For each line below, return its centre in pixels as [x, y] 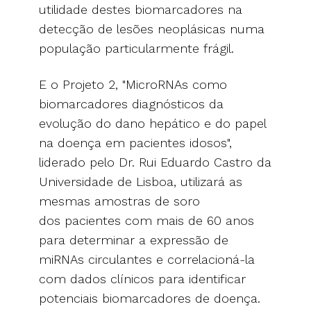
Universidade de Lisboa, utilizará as [141, 181]
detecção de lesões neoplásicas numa [152, 28]
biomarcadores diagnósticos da [131, 103]
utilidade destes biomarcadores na [141, 9]
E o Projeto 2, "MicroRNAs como [133, 84]
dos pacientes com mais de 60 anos [146, 220]
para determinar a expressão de [134, 239]
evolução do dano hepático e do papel [152, 123]
